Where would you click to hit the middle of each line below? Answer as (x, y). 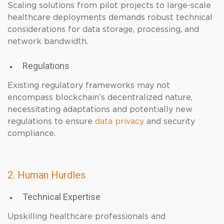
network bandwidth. (48, 41)
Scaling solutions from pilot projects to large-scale (109, 5)
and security (169, 121)
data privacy (119, 121)
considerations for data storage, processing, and (103, 29)
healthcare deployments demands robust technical (110, 17)
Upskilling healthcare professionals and (86, 216)
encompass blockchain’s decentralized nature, (100, 97)
